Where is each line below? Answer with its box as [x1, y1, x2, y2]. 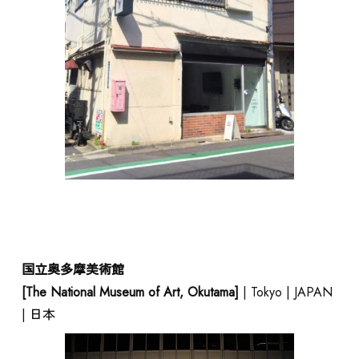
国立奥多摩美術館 [21, 260, 124, 279]
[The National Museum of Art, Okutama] [21, 282, 243, 301]
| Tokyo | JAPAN [242, 282, 333, 301]
